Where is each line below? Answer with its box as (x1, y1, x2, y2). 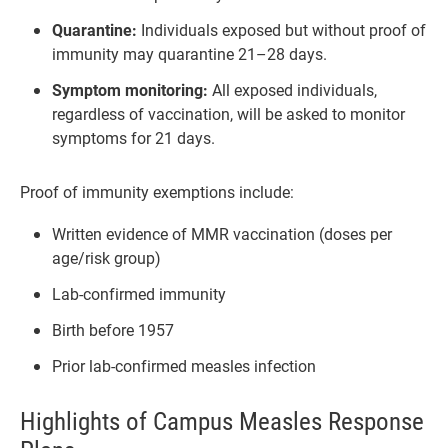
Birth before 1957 (52, 319, 174, 341)
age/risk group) (52, 247, 161, 269)
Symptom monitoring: (52, 79, 208, 101)
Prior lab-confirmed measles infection (52, 355, 316, 377)
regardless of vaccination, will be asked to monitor (52, 103, 405, 125)
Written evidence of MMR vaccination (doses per (52, 223, 392, 245)
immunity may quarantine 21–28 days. (52, 43, 327, 65)
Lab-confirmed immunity (52, 283, 226, 305)
